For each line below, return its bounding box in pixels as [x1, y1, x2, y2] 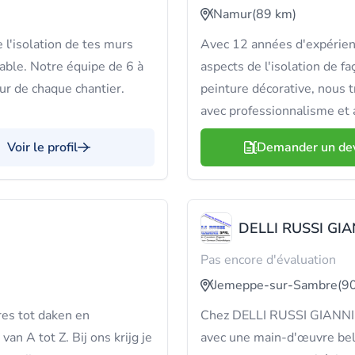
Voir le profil [7, 139, 78, 156]
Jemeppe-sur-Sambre [213, 277, 338, 294]
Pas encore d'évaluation [200, 251, 336, 269]
